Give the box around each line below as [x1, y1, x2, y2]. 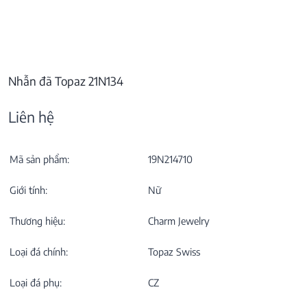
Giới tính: [10, 183, 47, 196]
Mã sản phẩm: [10, 152, 69, 165]
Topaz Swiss [148, 245, 200, 258]
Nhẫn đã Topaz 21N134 [8, 73, 123, 89]
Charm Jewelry [148, 214, 210, 227]
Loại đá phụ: [10, 275, 62, 288]
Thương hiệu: [10, 214, 65, 227]
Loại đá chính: [10, 245, 68, 258]
